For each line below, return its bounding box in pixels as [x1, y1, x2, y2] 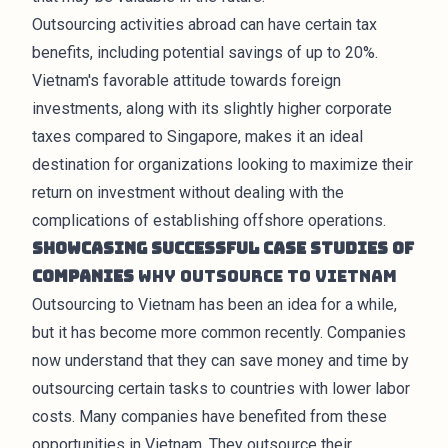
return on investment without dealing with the [32, 183, 344, 202]
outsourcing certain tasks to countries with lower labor [32, 379, 410, 398]
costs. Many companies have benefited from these [32, 407, 387, 426]
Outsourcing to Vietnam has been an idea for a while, [32, 295, 397, 314]
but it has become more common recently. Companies [32, 323, 406, 342]
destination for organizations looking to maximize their [32, 155, 413, 174]
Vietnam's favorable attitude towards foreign [32, 71, 341, 90]
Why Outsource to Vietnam [134, 266, 397, 287]
